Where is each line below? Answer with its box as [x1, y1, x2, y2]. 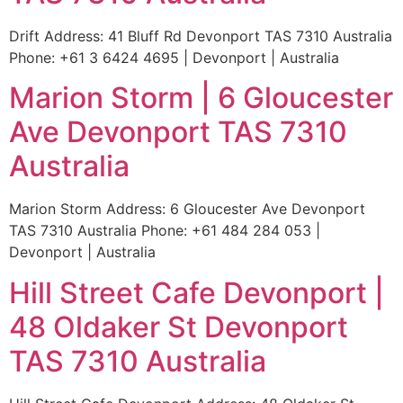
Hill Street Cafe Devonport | [9, 274, 384, 310]
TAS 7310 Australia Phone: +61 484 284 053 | [9, 221, 320, 240]
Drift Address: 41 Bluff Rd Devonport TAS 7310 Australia [9, 26, 392, 45]
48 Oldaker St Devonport [9, 309, 348, 345]
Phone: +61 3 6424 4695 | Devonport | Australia [9, 48, 339, 67]
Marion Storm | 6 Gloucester [9, 80, 393, 116]
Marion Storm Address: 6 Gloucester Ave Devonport [9, 200, 365, 219]
